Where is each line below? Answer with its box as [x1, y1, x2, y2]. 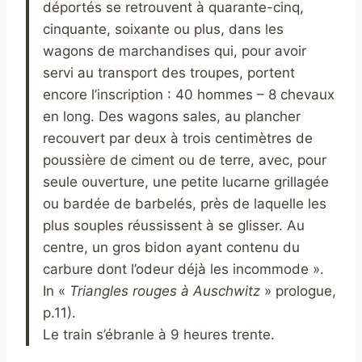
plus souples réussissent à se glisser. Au [43, 217, 305, 234]
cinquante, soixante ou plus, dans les [43, 20, 284, 37]
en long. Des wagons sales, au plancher [43, 107, 301, 124]
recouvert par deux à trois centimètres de [43, 129, 313, 146]
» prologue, [260, 282, 336, 299]
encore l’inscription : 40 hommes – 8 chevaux [43, 86, 335, 103]
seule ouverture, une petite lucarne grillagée [43, 173, 329, 190]
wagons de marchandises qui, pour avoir [43, 42, 306, 59]
